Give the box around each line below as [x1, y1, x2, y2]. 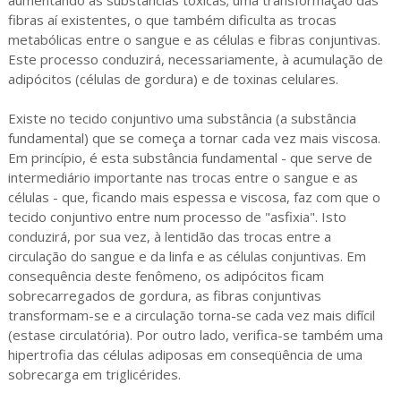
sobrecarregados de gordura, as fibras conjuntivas [7, 286, 321, 304]
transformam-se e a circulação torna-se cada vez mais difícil [7, 306, 375, 324]
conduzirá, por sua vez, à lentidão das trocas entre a [7, 227, 331, 245]
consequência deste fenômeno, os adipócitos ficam [7, 267, 324, 285]
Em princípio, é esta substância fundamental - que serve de [7, 149, 372, 166]
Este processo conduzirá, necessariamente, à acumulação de [7, 50, 383, 68]
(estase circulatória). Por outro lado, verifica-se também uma [7, 326, 383, 344]
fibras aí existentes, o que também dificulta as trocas [7, 11, 337, 29]
